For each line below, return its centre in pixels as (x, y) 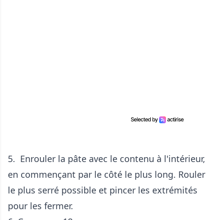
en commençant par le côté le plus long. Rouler (107, 174)
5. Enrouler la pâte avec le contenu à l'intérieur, (107, 159)
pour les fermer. (41, 206)
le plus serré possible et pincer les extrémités (103, 190)
